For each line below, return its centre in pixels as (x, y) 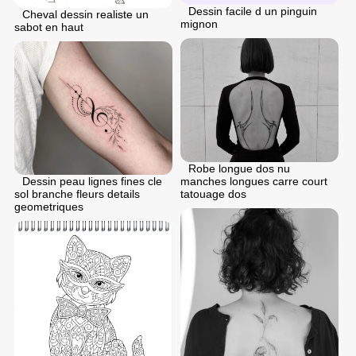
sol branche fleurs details (77, 193)
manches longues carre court (254, 182)
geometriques (49, 206)
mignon (199, 24)
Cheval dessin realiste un (85, 14)
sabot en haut (49, 27)
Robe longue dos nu (239, 169)
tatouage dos (213, 194)
